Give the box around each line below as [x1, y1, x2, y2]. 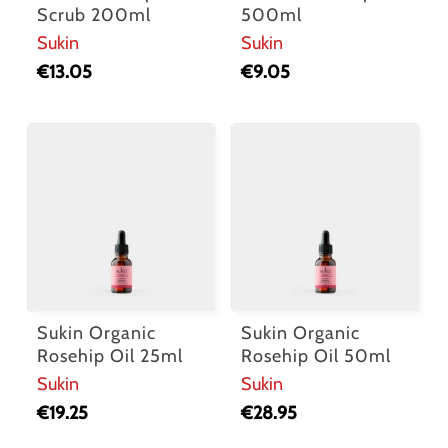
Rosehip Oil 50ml [241, 345, 392, 368]
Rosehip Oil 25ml [36, 345, 183, 368]
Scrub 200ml [36, 3, 151, 26]
